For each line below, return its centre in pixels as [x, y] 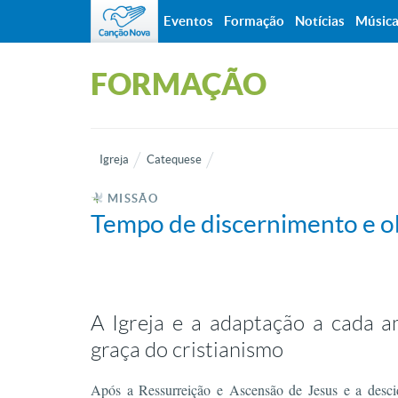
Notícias [320, 21]
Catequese [174, 159]
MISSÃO [131, 199]
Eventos [188, 21]
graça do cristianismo [187, 350]
